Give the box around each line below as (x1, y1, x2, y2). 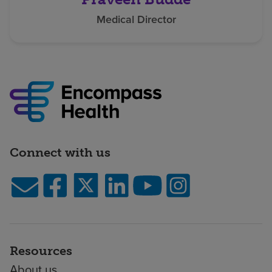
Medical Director (96, 12, 176, 28)
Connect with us (10, 145, 110, 160)
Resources (10, 243, 72, 259)
